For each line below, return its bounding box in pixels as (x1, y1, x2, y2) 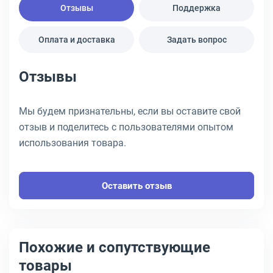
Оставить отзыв (101, 180, 172, 191)
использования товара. (19, 137, 126, 149)
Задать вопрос (166, 35, 227, 44)
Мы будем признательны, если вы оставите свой (19, 105, 241, 117)
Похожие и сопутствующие (19, 239, 210, 256)
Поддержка (172, 3, 221, 13)
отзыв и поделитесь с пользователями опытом (19, 121, 233, 133)
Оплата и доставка (38, 35, 115, 44)
